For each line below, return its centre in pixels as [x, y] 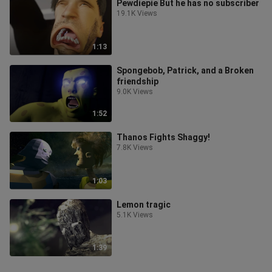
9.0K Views [135, 91]
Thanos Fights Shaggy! [163, 137]
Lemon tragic [144, 204]
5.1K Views [135, 215]
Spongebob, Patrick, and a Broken [185, 70]
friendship [138, 81]
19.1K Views [137, 13]
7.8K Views [135, 148]
